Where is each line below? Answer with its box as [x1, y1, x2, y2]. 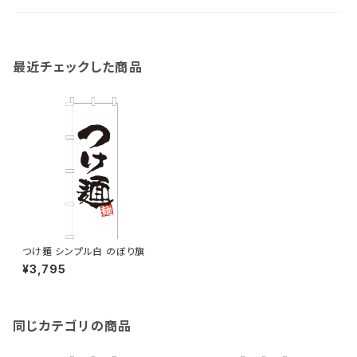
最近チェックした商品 [13, 59, 143, 75]
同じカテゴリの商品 [13, 318, 132, 334]
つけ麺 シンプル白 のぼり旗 [22, 245, 146, 257]
